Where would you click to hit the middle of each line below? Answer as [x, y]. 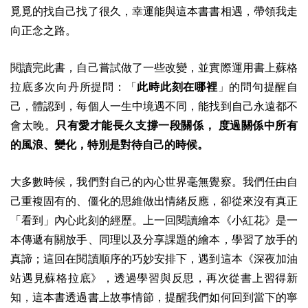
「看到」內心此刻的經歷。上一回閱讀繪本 [115, 220]
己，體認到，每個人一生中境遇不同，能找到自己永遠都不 [154, 106]
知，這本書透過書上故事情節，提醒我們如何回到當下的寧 [154, 297]
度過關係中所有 [258, 125]
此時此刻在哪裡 [177, 87]
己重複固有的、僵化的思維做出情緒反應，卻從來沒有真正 [154, 201]
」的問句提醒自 [257, 87]
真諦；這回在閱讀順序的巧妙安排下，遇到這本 [126, 258]
